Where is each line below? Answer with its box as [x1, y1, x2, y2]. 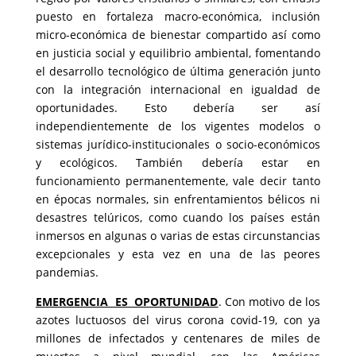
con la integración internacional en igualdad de [35, 82, 321, 97]
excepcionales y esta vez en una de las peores [35, 246, 321, 261]
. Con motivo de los [218, 294, 321, 309]
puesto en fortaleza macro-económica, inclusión [35, 9, 321, 24]
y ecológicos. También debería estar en [35, 155, 321, 170]
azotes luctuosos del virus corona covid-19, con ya [35, 312, 321, 327]
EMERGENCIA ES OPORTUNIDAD [35, 294, 219, 309]
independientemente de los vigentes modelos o [35, 118, 321, 133]
